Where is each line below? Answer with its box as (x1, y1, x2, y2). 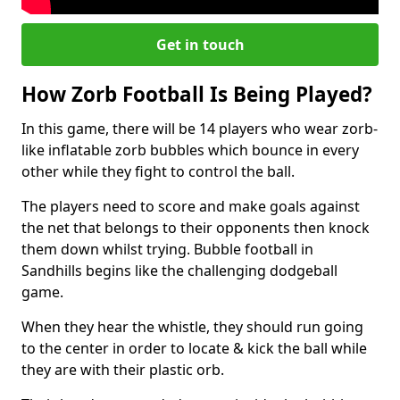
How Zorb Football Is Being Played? (21, 79, 372, 108)
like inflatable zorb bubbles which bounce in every (21, 139, 359, 160)
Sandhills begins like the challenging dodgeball (21, 260, 337, 280)
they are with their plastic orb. (21, 359, 224, 379)
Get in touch (155, 34, 245, 54)
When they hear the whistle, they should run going (21, 316, 363, 337)
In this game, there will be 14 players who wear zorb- (21, 118, 378, 138)
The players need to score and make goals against (21, 196, 360, 216)
